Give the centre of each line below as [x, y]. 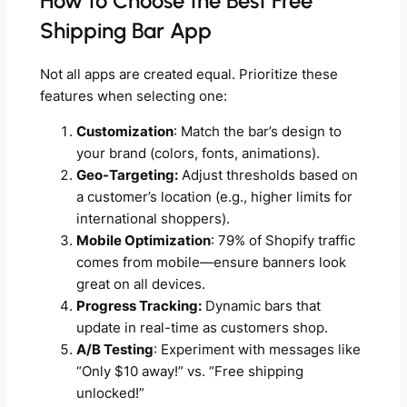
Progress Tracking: [139, 306]
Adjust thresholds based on [268, 175]
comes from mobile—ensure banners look [211, 262]
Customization [124, 131]
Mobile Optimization [143, 240]
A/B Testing [114, 349]
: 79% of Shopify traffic [283, 240]
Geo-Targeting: [127, 175]
